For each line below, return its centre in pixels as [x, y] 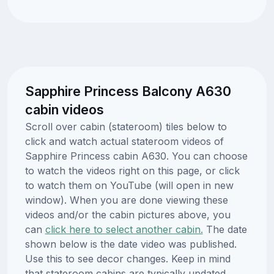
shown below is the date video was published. [131, 244]
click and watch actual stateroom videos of [124, 141]
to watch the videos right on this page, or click [132, 170]
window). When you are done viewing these [126, 200]
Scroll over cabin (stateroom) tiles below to [126, 126]
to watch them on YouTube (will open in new [129, 185]
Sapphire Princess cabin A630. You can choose [136, 156]
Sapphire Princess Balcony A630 [128, 91]
